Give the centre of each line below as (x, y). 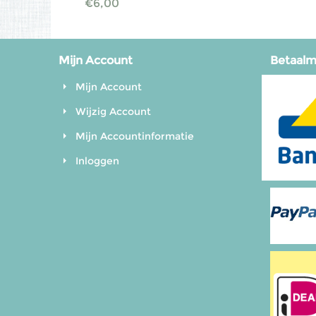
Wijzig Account (113, 111)
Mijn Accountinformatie (135, 136)
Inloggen (97, 161)
